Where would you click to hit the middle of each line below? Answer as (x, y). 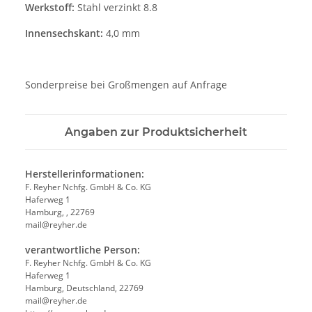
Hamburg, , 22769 (60, 212)
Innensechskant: (64, 33)
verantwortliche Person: (83, 249)
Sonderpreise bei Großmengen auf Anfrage (126, 84)
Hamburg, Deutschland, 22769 (84, 288)
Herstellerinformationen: (85, 173)
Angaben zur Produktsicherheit (156, 132)
